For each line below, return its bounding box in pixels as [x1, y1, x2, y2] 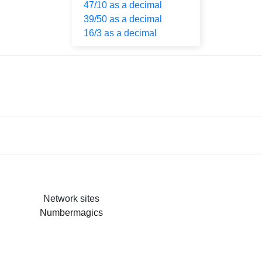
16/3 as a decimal [84, 28, 157, 38]
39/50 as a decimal [84, 14, 162, 24]
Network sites [43, 194, 99, 204]
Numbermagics [39, 208, 103, 218]
